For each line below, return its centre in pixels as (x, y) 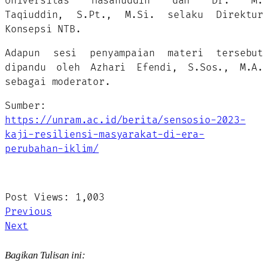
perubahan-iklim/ (52, 149)
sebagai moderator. (58, 82)
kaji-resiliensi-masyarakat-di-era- (105, 135)
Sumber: (25, 106)
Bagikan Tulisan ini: (45, 255)
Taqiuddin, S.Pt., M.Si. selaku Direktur (134, 15)
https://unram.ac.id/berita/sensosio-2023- (125, 121)
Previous (28, 211)
